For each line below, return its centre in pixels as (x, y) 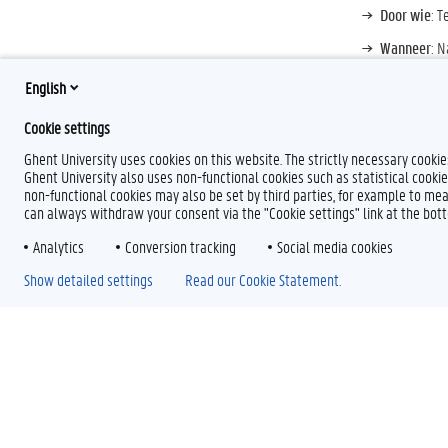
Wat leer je (411, 80)
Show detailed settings (88, 279)
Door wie (405, 14)
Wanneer (405, 47)
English (45, 87)
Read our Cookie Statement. (263, 279)
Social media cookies (335, 246)
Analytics (58, 246)
